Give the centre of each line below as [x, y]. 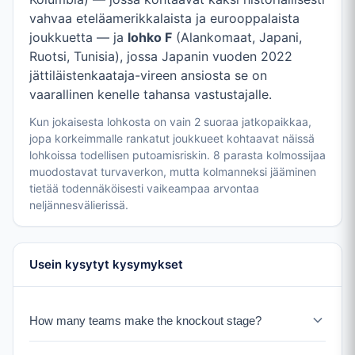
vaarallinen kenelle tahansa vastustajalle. [151, 95]
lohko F [150, 38]
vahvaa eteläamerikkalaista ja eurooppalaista [164, 19]
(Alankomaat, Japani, [237, 38]
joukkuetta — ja [78, 38]
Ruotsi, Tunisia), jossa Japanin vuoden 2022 [161, 57]
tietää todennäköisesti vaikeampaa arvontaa [144, 189]
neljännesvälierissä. [79, 205]
